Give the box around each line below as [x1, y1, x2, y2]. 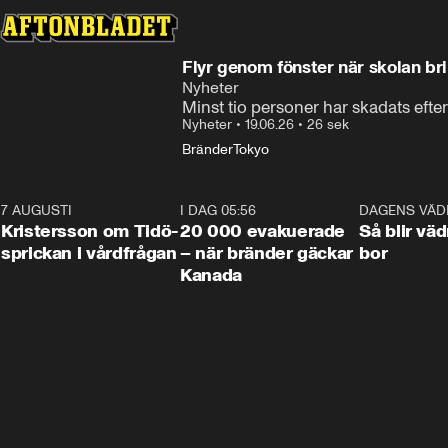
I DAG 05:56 [180, 202, 257, 219]
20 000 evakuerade [180, 220, 346, 242]
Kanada [180, 264, 243, 286]
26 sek [307, 116, 349, 133]
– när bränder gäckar [180, 242, 353, 264]
